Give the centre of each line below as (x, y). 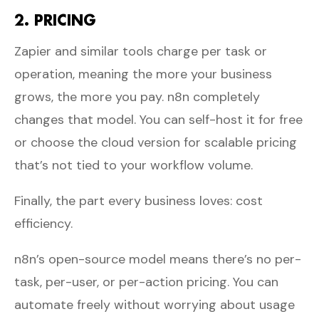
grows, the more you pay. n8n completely (137, 96)
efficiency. (43, 223)
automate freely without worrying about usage (155, 304)
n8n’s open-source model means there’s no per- (158, 259)
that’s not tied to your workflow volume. (134, 165)
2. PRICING (55, 20)
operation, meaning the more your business (143, 74)
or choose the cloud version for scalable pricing (156, 142)
